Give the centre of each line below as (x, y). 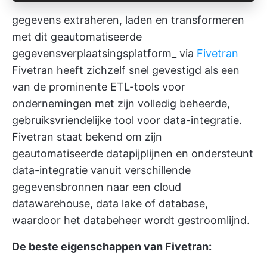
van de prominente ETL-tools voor (99, 87)
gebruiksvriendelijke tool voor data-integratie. (127, 120)
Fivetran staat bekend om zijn (87, 137)
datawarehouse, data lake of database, (110, 204)
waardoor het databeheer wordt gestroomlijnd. (131, 221)
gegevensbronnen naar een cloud (97, 187)
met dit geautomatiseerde (77, 37)
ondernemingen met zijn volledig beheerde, (121, 104)
